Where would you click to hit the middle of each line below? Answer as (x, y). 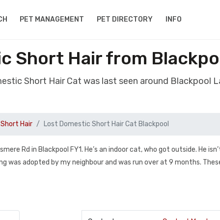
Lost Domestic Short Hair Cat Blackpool (106, 124)
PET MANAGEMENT (52, 19)
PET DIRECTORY (125, 19)
